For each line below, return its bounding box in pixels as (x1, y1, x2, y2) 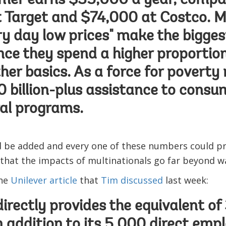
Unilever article (10, 174, 77, 186)
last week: (162, 174, 208, 186)
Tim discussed (100, 174, 163, 186)
